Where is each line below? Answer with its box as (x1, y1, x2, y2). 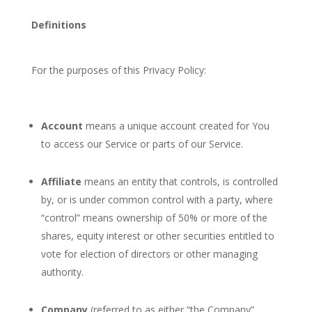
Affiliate (40, 175, 81, 188)
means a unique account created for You (82, 119, 270, 132)
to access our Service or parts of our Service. (40, 137, 243, 150)
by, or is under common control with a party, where (40, 193, 273, 206)
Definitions (31, 18, 86, 31)
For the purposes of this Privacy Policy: (31, 63, 206, 77)
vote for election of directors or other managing (40, 247, 258, 260)
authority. (40, 265, 84, 279)
